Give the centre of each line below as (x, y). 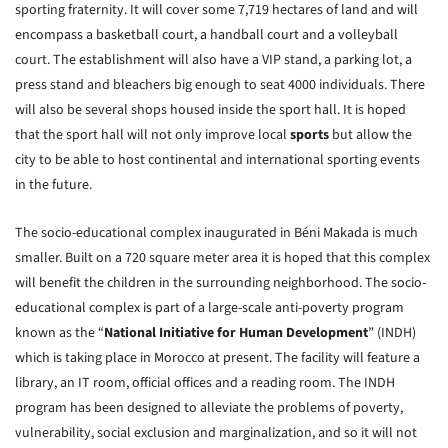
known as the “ (59, 333)
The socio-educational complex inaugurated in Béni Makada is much (216, 233)
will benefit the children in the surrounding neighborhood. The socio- (220, 283)
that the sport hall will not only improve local (152, 135)
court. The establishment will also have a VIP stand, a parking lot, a (213, 60)
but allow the (370, 135)
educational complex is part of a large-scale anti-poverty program (209, 308)
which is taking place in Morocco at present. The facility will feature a (217, 358)
